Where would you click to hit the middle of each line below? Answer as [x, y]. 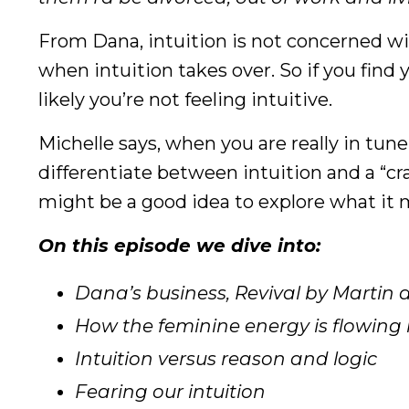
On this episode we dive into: [179, 246]
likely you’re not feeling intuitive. [185, 100]
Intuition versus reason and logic [226, 359]
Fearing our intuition [170, 392]
